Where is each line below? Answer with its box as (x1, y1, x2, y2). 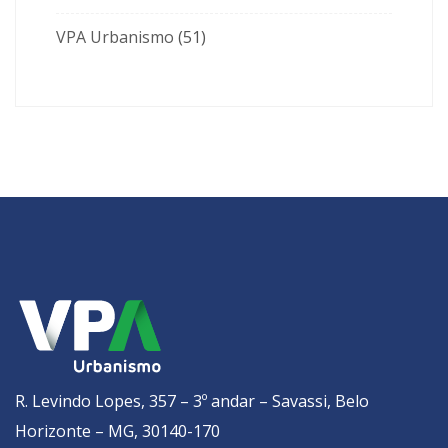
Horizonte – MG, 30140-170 (15, 419, 220, 442)
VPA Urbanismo (56, 25, 174, 48)
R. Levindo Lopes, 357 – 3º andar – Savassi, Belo (15, 389, 369, 412)
